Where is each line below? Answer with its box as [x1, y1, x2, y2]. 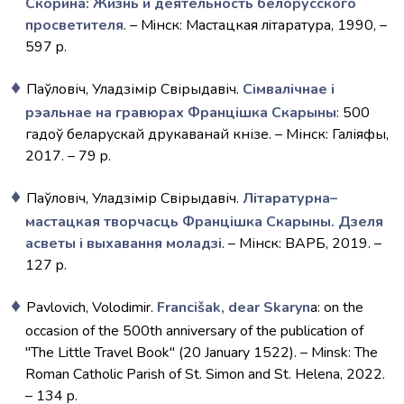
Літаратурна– [243, 188, 337, 208]
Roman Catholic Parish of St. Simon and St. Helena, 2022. [25, 364, 385, 384]
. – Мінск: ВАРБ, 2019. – [222, 234, 381, 253]
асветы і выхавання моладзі [25, 234, 222, 253]
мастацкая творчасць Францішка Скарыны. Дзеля [25, 212, 383, 232]
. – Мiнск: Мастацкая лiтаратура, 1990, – [124, 15, 387, 35]
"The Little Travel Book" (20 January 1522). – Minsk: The [25, 343, 378, 363]
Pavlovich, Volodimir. [26, 298, 157, 317]
